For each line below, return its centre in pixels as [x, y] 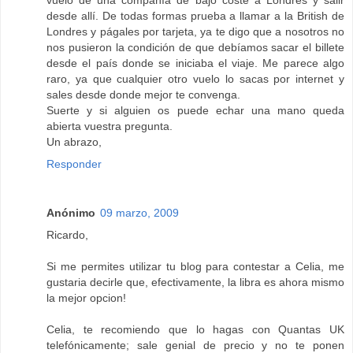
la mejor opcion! [86, 297]
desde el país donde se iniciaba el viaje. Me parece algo [195, 63]
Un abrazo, [74, 141]
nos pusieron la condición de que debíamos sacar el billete [195, 47]
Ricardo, [67, 234]
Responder [74, 163]
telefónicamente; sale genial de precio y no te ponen [195, 345]
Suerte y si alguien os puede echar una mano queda [195, 110]
